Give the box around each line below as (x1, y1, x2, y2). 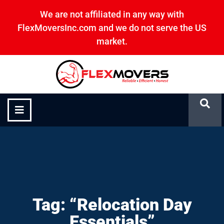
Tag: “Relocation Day (32, 194, 192, 215)
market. (96, 36, 127, 46)
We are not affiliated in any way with (40, 9, 184, 19)
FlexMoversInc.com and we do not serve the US (17, 22, 206, 33)
